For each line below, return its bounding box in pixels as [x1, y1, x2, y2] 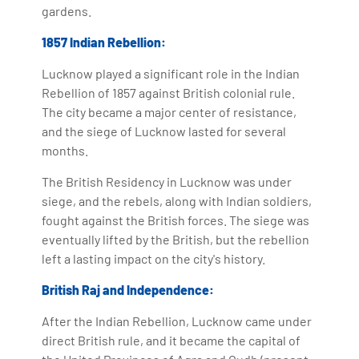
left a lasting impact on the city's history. [42, 250, 266, 266]
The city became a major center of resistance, [42, 103, 297, 119]
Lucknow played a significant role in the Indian [42, 65, 301, 81]
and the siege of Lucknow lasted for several [42, 123, 287, 139]
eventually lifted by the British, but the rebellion [42, 231, 310, 247]
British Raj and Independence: [42, 281, 215, 297]
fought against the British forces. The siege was [42, 212, 310, 228]
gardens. [42, 2, 92, 18]
